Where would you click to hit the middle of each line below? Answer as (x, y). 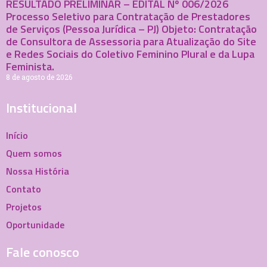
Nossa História (38, 171)
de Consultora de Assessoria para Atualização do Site (131, 41)
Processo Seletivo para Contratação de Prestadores (128, 16)
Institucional (41, 108)
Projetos (24, 207)
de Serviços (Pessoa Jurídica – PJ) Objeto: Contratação (131, 29)
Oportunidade (35, 224)
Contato (24, 189)
